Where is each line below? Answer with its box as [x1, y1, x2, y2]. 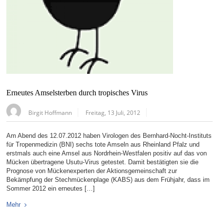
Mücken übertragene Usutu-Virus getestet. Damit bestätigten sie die [6, 158, 199, 166]
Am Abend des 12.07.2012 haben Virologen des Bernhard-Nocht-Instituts [6, 131, 212, 139]
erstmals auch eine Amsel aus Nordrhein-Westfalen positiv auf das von [6, 149, 207, 157]
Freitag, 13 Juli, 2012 [86, 108, 141, 116]
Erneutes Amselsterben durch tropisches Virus [6, 88, 148, 97]
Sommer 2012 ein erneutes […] [6, 184, 95, 192]
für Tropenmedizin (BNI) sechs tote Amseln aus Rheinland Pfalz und [6, 140, 200, 148]
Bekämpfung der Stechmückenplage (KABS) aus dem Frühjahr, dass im [6, 175, 210, 183]
